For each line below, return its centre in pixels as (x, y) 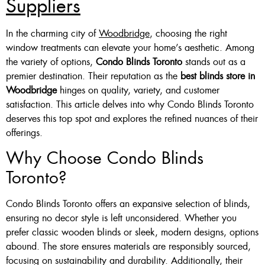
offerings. (24, 132)
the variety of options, (51, 62)
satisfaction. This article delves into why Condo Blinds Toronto (130, 104)
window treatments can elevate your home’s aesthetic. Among (130, 47)
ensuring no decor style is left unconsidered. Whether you (121, 218)
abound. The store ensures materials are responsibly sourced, (128, 246)
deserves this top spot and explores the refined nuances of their (132, 118)
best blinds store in (218, 76)
